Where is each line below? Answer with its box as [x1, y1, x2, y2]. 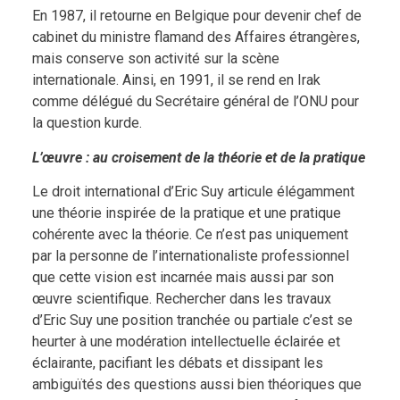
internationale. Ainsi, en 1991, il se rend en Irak [31, 71, 321, 89]
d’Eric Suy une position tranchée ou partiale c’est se [31, 311, 353, 329]
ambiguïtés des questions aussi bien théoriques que [31, 375, 362, 393]
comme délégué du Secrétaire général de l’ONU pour [31, 93, 359, 111]
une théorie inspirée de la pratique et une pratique [31, 204, 341, 221]
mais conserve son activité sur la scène [31, 50, 279, 68]
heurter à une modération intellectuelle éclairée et [31, 332, 340, 350]
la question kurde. [31, 114, 142, 132]
